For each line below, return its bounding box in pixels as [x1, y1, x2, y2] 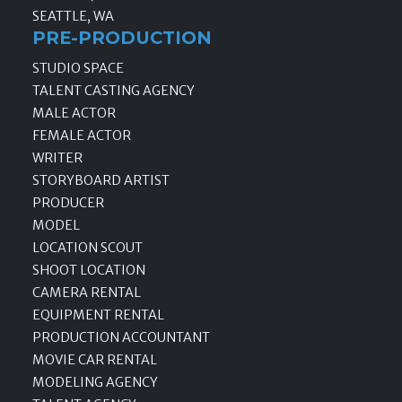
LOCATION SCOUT [32, 240, 143, 257]
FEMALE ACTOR [32, 127, 131, 144]
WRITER [32, 150, 83, 167]
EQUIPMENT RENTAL [32, 307, 164, 324]
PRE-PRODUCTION [32, 27, 212, 49]
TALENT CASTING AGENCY [32, 83, 195, 100]
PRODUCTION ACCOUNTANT [32, 329, 210, 346]
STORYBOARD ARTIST [32, 172, 170, 189]
